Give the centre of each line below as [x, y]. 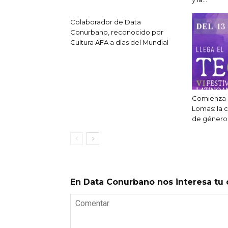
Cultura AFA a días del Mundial [119, 42]
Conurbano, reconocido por [117, 32]
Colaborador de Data [106, 22]
